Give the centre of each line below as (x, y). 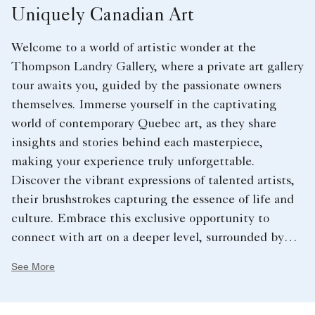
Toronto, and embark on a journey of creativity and (151, 296)
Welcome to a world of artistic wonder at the (134, 49)
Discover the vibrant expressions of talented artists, (153, 182)
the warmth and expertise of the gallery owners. (142, 258)
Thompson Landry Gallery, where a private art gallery (157, 68)
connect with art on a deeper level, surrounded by (148, 239)
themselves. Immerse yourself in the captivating (144, 106)
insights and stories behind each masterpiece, (137, 144)
